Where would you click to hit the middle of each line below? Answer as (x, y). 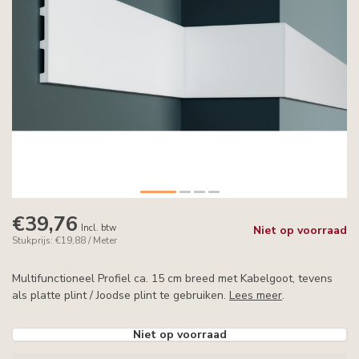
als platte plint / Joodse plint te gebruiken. (121, 295)
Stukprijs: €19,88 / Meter (65, 240)
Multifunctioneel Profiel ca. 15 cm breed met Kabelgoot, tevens (172, 278)
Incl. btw (99, 228)
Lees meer (256, 295)
